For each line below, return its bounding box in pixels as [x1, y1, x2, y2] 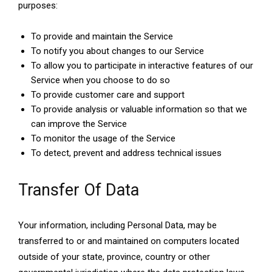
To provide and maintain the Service [31, 31, 173, 42]
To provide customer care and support [31, 89, 185, 101]
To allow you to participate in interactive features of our [31, 60, 253, 72]
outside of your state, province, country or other [18, 251, 210, 263]
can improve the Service [31, 118, 127, 130]
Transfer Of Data [18, 180, 139, 200]
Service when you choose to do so [31, 75, 170, 86]
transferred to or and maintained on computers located [18, 236, 239, 247]
